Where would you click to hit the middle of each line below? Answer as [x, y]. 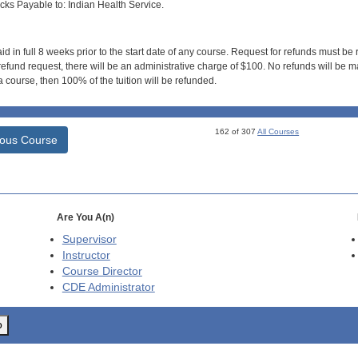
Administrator [120, 288]
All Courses [278, 132]
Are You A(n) [85, 218]
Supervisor [89, 240]
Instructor [86, 256]
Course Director [102, 272]
